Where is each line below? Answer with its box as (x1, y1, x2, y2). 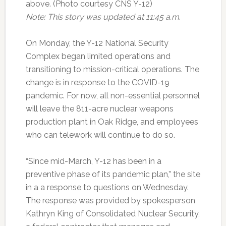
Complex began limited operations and (25, 51, 171, 61)
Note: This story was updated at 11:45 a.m (25, 12, 179, 22)
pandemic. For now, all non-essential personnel (25, 90, 200, 100)
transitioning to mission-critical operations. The (25, 64, 199, 74)
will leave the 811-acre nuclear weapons (25, 103, 174, 114)
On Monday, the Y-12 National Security (25, 38, 168, 48)
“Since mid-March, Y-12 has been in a (25, 156, 161, 166)
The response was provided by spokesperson (25, 195, 195, 205)
